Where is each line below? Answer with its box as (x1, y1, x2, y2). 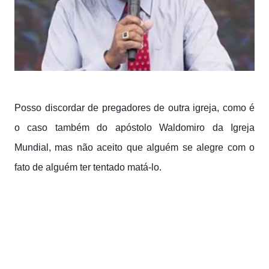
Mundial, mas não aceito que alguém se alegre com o (14, 142, 255, 153)
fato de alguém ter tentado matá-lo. (14, 162, 162, 172)
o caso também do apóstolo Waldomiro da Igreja (14, 122, 255, 133)
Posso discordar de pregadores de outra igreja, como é (14, 102, 255, 113)
